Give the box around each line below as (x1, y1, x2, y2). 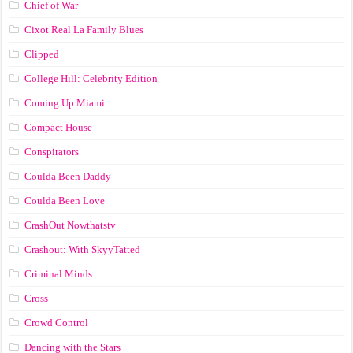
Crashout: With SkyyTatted (24, 243, 141, 255)
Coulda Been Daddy (24, 169, 112, 182)
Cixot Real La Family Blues (24, 23, 144, 35)
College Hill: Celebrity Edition (24, 72, 158, 84)
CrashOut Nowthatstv (24, 218, 117, 231)
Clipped (24, 47, 60, 60)
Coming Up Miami (24, 96, 106, 109)
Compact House (24, 121, 93, 133)
